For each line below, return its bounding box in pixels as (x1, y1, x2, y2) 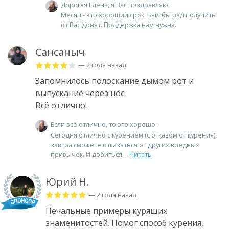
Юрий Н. (45, 174, 89, 189)
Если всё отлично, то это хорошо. (51, 120, 157, 129)
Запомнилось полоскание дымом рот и (35, 75, 194, 87)
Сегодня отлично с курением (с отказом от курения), (51, 130, 217, 140)
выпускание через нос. (35, 87, 126, 99)
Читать (129, 149, 152, 159)
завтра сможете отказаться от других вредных (51, 140, 199, 149)
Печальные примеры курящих (45, 204, 167, 216)
